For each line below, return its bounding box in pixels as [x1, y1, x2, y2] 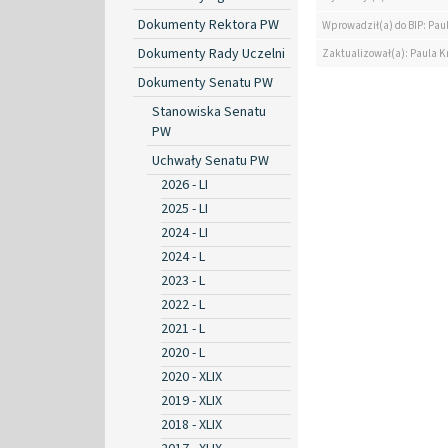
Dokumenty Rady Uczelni [138, 43, 285, 64]
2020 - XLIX [161, 366, 222, 387]
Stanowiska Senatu [152, 101, 266, 122]
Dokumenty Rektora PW [138, 14, 279, 35]
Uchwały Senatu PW [152, 150, 269, 171]
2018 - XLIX [161, 414, 222, 435]
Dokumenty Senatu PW [138, 72, 273, 93]
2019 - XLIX [161, 390, 222, 411]
